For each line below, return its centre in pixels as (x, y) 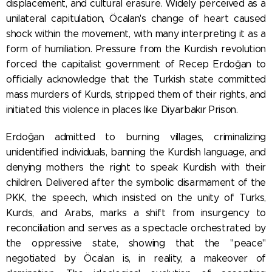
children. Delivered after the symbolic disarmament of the (136, 182)
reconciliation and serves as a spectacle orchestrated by (136, 228)
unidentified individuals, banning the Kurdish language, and (136, 152)
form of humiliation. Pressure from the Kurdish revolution (136, 49)
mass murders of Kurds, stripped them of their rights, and (136, 94)
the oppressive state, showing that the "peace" (136, 243)
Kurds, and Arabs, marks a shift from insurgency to (136, 212)
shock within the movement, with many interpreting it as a (136, 33)
